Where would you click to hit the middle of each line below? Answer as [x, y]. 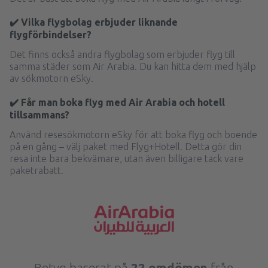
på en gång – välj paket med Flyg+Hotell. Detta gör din [126, 147]
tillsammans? [39, 115]
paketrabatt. [36, 170]
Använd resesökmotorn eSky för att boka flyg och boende [133, 135]
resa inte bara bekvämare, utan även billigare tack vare [127, 159]
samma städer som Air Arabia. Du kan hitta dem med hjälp [133, 66]
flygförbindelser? [51, 35]
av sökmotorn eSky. [51, 78]
